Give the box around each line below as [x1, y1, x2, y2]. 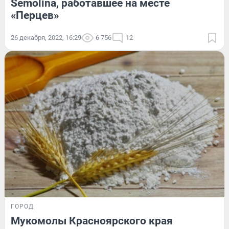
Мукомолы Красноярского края [11, 215, 173, 227]
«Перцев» [11, 9, 59, 21]
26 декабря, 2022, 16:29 [11, 33, 81, 41]
